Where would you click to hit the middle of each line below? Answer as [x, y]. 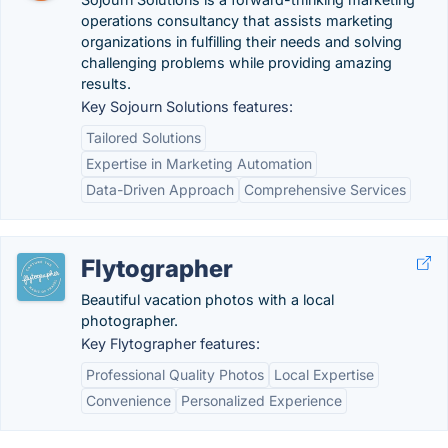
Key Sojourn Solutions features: [187, 106]
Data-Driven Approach [160, 189]
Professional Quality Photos [175, 374]
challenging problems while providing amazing [236, 62]
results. [106, 83]
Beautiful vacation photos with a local [207, 299]
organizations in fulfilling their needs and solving [241, 41]
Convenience [128, 400]
